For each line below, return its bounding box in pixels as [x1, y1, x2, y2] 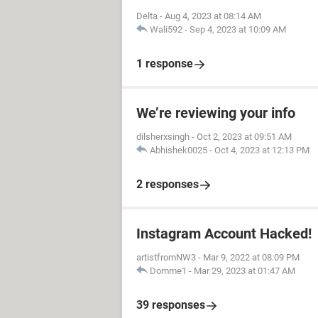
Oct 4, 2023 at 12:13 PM [214, 145, 309, 155]
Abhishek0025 [150, 145, 207, 155]
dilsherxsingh [136, 131, 190, 142]
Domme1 [150, 265, 187, 276]
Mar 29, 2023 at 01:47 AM [194, 265, 295, 276]
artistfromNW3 [136, 252, 196, 263]
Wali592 [150, 24, 182, 35]
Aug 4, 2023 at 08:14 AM [165, 11, 261, 21]
